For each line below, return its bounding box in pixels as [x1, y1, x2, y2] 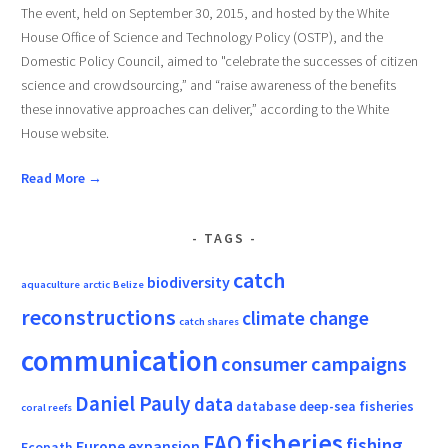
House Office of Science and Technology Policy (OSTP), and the [20, 27, 383, 46]
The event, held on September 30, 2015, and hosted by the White [20, 3, 389, 22]
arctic [82, 277, 110, 291]
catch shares [178, 314, 239, 328]
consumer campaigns [220, 350, 407, 377]
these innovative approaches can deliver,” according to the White [20, 99, 389, 118]
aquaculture [20, 277, 80, 291]
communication [20, 341, 218, 379]
